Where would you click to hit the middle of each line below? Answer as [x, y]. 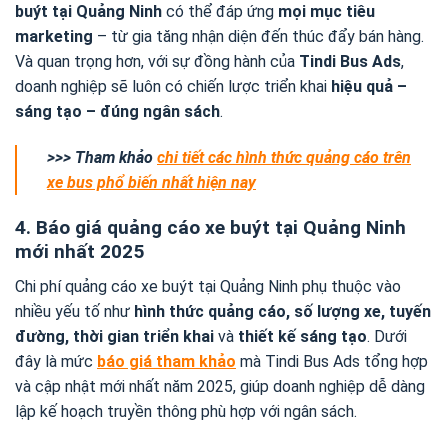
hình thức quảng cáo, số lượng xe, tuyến [282, 311]
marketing [54, 37]
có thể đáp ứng [220, 12]
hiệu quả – [369, 87]
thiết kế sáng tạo [302, 336]
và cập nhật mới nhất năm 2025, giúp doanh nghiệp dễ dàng [220, 386]
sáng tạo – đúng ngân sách [117, 112]
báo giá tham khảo [166, 361]
